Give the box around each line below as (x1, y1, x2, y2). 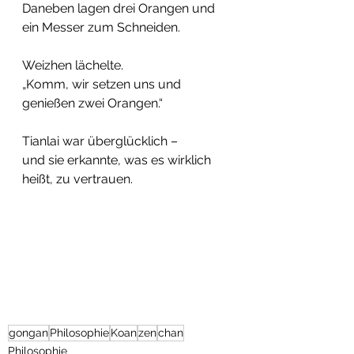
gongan (9, 326, 48, 340)
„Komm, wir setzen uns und (22, 76, 184, 92)
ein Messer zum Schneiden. (22, 19, 180, 35)
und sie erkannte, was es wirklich (22, 152, 214, 168)
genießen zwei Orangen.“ (22, 95, 163, 111)
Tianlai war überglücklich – (22, 133, 178, 149)
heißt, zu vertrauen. (22, 171, 133, 186)
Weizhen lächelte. (22, 57, 123, 73)
